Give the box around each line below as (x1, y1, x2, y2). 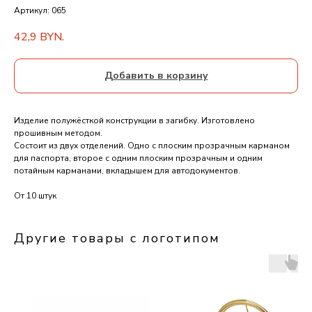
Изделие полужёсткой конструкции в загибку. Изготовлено (14, 115, 255, 127)
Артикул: (14, 5, 52, 16)
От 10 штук (14, 190, 56, 202)
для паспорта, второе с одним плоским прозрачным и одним (14, 153, 263, 164)
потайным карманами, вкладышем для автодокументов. (14, 165, 240, 177)
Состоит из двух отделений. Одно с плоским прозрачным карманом (14, 140, 290, 152)
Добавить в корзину (104, 69, 208, 83)
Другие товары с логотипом (14, 230, 220, 247)
